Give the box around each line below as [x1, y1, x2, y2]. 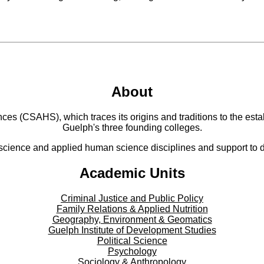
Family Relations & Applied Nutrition [56, 204, 208, 214]
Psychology [107, 246, 157, 257]
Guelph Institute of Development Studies [48, 225, 216, 236]
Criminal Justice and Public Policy [61, 193, 203, 204]
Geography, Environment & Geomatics [52, 214, 212, 225]
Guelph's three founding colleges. [62, 123, 202, 133]
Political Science [97, 236, 167, 246]
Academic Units [79, 165, 185, 181]
